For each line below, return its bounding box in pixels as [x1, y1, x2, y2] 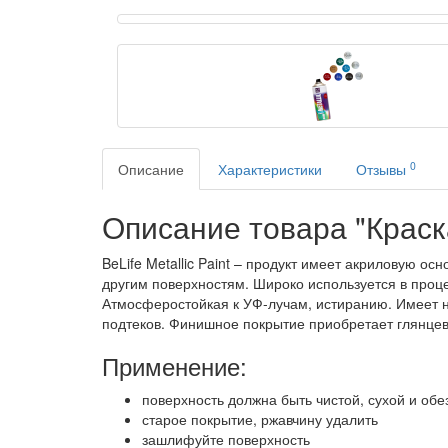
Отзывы [356, 159, 410, 180]
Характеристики [218, 159, 322, 180]
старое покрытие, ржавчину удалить [142, 409, 378, 430]
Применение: [102, 348, 247, 384]
